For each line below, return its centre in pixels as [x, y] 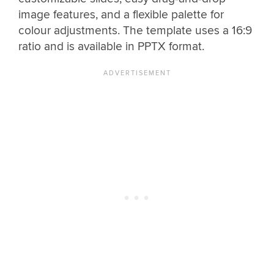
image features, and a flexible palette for [121, 14]
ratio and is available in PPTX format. [111, 46]
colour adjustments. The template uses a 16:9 [135, 30]
